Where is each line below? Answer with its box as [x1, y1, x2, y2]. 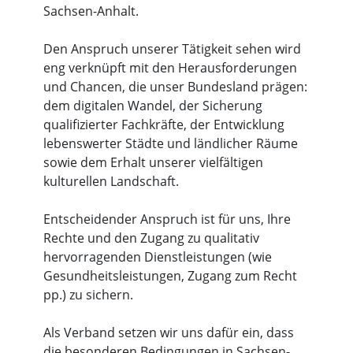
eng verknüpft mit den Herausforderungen [43, 59, 297, 76]
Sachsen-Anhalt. [43, 2, 139, 20]
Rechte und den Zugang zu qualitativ [43, 229, 259, 247]
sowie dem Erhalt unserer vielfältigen [43, 154, 263, 171]
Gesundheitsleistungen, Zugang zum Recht [43, 267, 297, 284]
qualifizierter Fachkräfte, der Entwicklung [43, 116, 284, 133]
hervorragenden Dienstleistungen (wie [43, 248, 272, 266]
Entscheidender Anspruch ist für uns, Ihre [43, 210, 291, 228]
